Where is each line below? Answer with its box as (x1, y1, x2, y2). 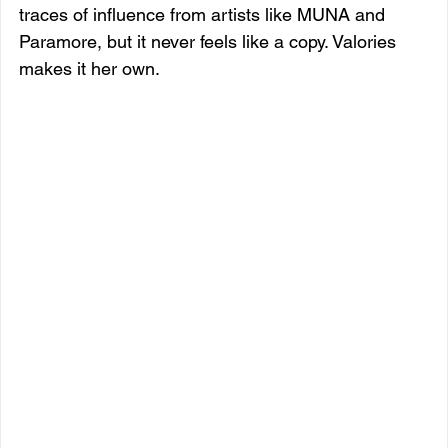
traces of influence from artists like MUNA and (19, 3, 390, 25)
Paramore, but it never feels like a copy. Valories (19, 30, 401, 52)
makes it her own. (19, 57, 160, 79)
